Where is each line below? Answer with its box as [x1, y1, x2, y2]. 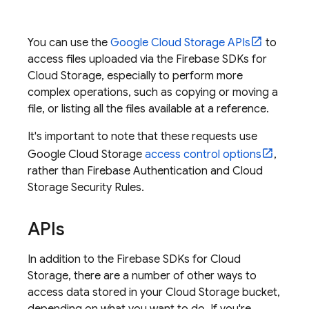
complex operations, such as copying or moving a [28, 86, 278, 99]
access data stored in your [28, 286, 166, 299]
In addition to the [28, 252, 117, 266]
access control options [145, 148, 261, 161]
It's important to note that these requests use [28, 130, 257, 143]
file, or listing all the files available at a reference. [28, 102, 269, 116]
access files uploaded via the [28, 52, 176, 66]
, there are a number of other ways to [68, 269, 257, 283]
